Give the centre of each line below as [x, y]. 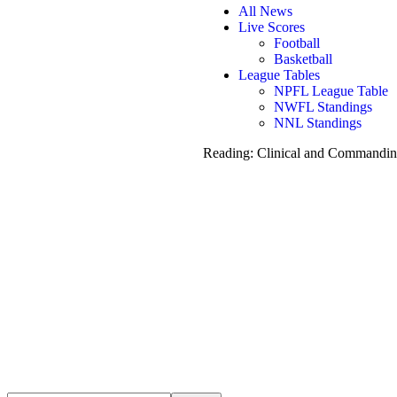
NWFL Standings [323, 107]
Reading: [229, 153]
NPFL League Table [331, 91]
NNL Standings [318, 123]
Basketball [304, 59]
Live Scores [272, 27]
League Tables [280, 75]
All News [266, 11]
